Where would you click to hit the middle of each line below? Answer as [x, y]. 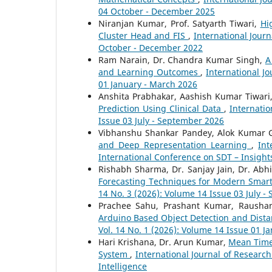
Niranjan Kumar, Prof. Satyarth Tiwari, [179, 24]
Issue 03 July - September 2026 [161, 121]
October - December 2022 [151, 48]
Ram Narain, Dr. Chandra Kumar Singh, [182, 60]
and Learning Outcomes [150, 72]
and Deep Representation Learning [175, 145]
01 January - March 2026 [148, 84]
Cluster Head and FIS [143, 36]
